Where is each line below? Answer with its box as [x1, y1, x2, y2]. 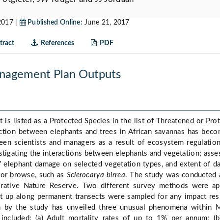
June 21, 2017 [82, 19, 130, 27]
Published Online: [26, 19, 82, 27]
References [38, 40, 74, 47]
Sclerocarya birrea [66, 171, 125, 179]
